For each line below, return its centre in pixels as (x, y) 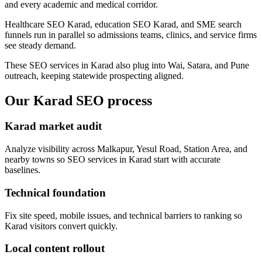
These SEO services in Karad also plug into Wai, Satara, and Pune (127, 65)
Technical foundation (55, 192)
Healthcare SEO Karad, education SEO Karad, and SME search (123, 24)
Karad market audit (53, 126)
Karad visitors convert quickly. (61, 226)
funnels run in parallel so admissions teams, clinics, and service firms (131, 35)
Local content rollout (55, 249)
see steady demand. (40, 45)
